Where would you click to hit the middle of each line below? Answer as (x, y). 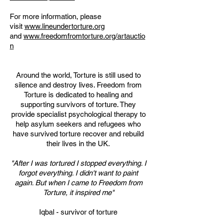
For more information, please (55, 16)
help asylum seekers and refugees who (78, 124)
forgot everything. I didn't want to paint (78, 173)
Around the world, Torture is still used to (78, 75)
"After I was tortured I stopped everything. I (78, 163)
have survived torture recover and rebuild (78, 134)
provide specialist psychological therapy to (78, 114)
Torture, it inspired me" (78, 192)
